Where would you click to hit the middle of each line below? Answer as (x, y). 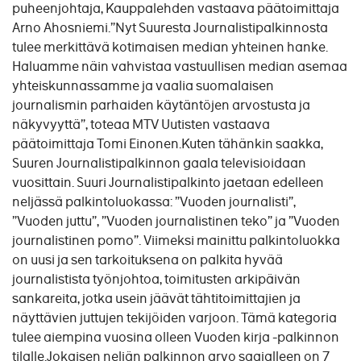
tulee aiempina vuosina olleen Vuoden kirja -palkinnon (176, 337)
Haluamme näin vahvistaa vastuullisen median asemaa (180, 66)
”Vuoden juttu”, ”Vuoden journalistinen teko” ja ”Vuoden (176, 221)
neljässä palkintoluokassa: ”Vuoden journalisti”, (154, 202)
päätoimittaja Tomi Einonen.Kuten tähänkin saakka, (168, 144)
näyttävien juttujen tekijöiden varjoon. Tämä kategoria (174, 318)
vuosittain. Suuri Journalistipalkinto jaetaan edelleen (168, 183)
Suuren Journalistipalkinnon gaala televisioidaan (159, 163)
